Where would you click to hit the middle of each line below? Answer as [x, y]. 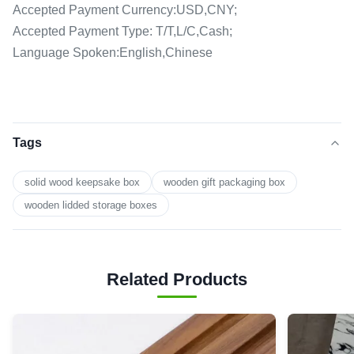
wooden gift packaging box [224, 182]
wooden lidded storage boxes [91, 205]
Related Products [177, 279]
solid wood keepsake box [82, 182]
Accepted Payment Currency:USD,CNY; [125, 10]
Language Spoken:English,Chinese [113, 53]
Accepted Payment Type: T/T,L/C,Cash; [122, 31]
